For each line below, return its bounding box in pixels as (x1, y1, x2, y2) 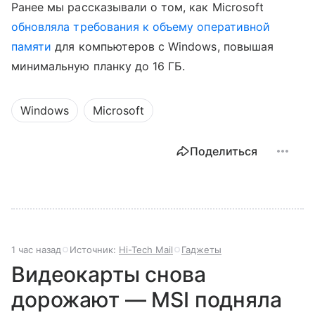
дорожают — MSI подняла (11, 287, 282, 313)
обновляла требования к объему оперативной (11, 20, 270, 34)
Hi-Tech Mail (119, 244, 173, 256)
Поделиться (190, 144, 257, 159)
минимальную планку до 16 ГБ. (11, 59, 186, 74)
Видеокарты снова (11, 262, 206, 288)
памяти (11, 39, 52, 54)
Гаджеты (181, 244, 221, 256)
